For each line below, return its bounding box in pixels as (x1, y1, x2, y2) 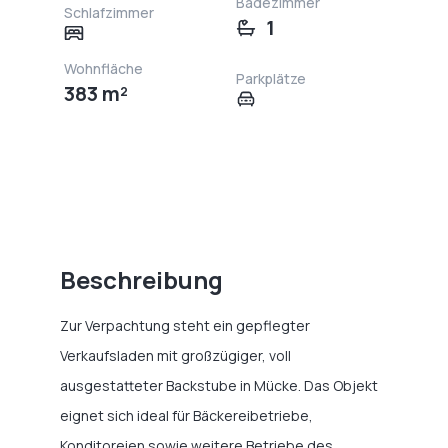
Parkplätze (236, 69, 306, 88)
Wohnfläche (64, 59, 143, 78)
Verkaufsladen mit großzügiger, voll (60, 346, 291, 365)
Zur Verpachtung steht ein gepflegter (60, 316, 310, 335)
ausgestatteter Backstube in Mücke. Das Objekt (60, 376, 378, 395)
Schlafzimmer (64, 3, 154, 22)
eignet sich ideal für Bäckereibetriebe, (60, 406, 313, 425)
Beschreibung (60, 263, 223, 296)
